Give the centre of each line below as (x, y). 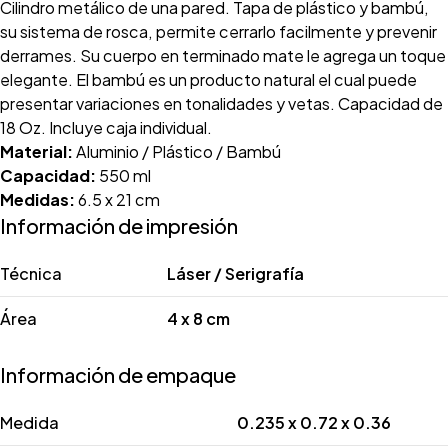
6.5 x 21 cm (117, 199)
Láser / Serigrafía (235, 273)
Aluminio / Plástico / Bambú (177, 151)
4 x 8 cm (198, 318)
